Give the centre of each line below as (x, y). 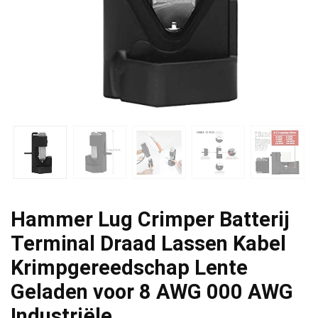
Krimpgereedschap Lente (129, 267)
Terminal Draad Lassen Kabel (148, 243)
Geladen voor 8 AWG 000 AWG (152, 291)
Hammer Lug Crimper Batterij (150, 219)
